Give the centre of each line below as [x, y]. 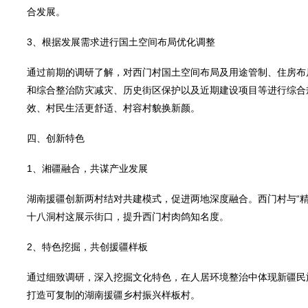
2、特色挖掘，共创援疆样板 [87, 247]
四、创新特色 [55, 138]
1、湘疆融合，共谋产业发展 [87, 168]
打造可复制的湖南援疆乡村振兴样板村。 [113, 295]
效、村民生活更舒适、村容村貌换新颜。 [113, 108]
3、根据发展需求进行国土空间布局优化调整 [121, 42]
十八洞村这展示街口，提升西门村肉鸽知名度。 [128, 217]
